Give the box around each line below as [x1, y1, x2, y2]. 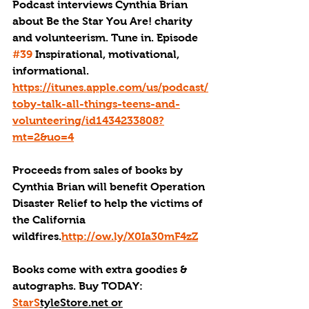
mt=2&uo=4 [12, 131, 74, 143]
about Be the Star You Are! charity [12, 15, 195, 27]
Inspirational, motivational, [32, 48, 182, 60]
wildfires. [12, 230, 61, 242]
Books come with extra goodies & [12, 263, 190, 275]
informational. [12, 65, 92, 77]
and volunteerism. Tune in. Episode [12, 32, 201, 43]
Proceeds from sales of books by [12, 164, 186, 176]
